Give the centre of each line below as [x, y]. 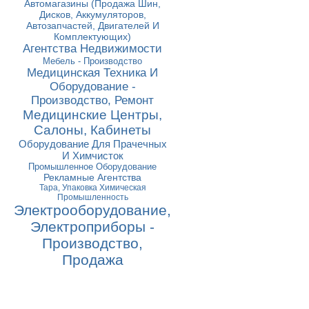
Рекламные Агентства [92, 177]
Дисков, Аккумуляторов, [92, 14]
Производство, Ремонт [92, 100]
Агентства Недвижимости [92, 49]
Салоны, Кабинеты [92, 130]
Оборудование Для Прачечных [92, 144]
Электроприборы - [92, 227]
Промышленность [92, 197]
